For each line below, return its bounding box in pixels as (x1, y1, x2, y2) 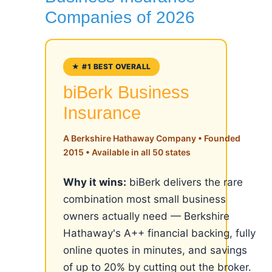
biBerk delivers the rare (126, 176, 243, 188)
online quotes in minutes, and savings (63, 244, 247, 256)
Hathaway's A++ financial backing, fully (63, 227, 256, 239)
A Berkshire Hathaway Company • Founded (63, 133, 240, 143)
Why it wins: (63, 176, 126, 188)
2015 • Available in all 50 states (63, 147, 191, 157)
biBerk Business (63, 83, 189, 102)
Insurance (63, 103, 141, 123)
